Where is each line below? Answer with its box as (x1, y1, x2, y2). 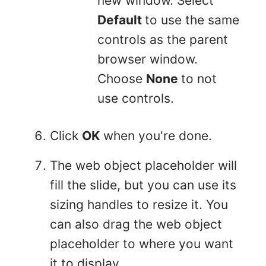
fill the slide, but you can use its (50, 178, 236, 193)
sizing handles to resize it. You (50, 197, 228, 213)
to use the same (145, 12, 239, 28)
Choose (97, 71, 146, 87)
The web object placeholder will (50, 158, 237, 173)
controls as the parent (97, 32, 228, 47)
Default (97, 12, 145, 28)
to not (181, 71, 217, 87)
